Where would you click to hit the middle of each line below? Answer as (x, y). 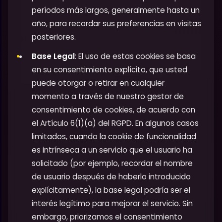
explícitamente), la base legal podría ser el (111, 190)
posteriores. (54, 37)
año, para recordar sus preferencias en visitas (116, 24)
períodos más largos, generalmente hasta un (116, 10)
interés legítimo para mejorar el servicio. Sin (112, 204)
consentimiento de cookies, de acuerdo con (113, 110)
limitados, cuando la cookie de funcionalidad (114, 137)
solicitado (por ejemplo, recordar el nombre (112, 164)
